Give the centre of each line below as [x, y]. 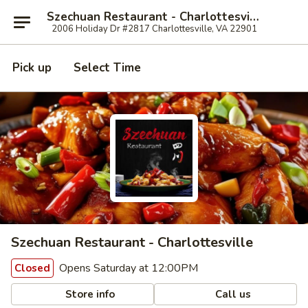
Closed [32, 268]
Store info [89, 294]
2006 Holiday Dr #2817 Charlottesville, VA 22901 [154, 29]
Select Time [107, 68]
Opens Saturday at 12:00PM [127, 268]
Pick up [32, 68]
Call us [232, 294]
